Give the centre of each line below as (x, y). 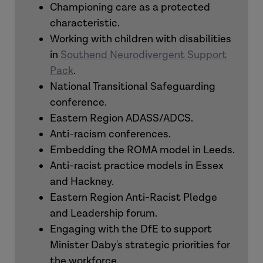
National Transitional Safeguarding (133, 87)
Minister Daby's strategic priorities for (140, 245)
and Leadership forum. (104, 213)
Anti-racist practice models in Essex (137, 166)
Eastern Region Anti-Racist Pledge (134, 198)
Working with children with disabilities (141, 39)
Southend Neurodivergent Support (144, 55)
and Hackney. (82, 182)
